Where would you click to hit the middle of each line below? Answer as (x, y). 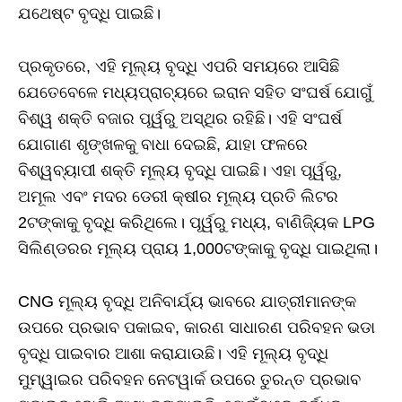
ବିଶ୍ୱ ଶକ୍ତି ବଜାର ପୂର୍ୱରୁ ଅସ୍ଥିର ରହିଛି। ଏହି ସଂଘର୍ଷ (180, 118)
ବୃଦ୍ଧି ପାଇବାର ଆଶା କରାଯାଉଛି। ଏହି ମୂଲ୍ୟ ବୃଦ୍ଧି (173, 353)
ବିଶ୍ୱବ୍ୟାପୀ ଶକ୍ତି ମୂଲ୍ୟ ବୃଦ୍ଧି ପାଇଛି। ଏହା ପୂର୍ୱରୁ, (180, 170)
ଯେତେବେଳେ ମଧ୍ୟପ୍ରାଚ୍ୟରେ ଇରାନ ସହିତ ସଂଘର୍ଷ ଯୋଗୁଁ (195, 92)
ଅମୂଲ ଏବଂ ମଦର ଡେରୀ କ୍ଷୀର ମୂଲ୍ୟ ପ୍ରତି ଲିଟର (178, 196)
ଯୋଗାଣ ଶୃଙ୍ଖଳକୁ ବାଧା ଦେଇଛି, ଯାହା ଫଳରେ (163, 144)
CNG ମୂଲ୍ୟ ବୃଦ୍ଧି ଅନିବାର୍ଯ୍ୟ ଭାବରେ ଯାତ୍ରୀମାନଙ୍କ (187, 301)
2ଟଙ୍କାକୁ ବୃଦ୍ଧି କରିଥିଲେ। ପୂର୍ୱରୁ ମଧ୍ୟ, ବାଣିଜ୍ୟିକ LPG (197, 222)
